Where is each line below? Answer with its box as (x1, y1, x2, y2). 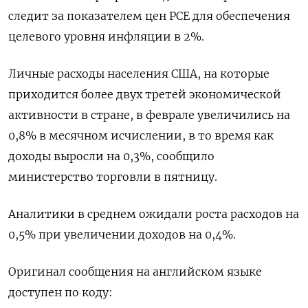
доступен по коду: (8, 285, 113, 300)
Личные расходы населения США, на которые (8, 67, 269, 81)
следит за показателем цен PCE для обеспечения (8, 9, 290, 23)
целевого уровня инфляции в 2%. (8, 30, 204, 44)
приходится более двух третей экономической (8, 87, 281, 102)
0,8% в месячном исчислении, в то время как (8, 129, 274, 143)
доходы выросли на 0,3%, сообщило (8, 149, 214, 164)
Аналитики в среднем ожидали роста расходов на (8, 207, 299, 221)
